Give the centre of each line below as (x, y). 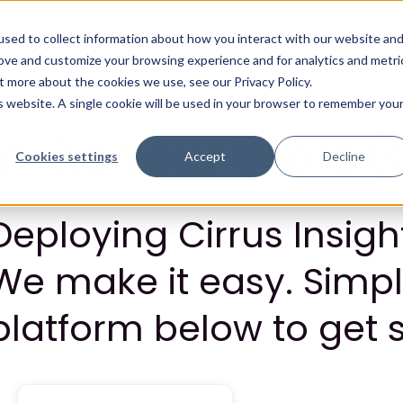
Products (237, 30)
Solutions (146, 30)
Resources (333, 30)
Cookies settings (67, 156)
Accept (206, 156)
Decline (344, 156)
